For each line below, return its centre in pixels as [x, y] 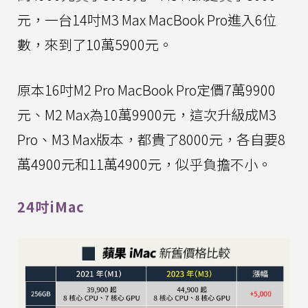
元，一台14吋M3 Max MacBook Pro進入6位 [147, 20]
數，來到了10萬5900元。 [95, 45]
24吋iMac [51, 207]
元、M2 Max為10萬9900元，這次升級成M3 [147, 115]
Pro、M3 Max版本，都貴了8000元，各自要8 [151, 140]
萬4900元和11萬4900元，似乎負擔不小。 [144, 164]
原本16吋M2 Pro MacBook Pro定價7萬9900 [146, 90]
